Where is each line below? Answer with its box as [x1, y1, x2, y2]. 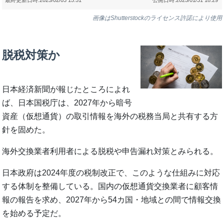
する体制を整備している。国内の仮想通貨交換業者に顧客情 [2, 181, 218, 190]
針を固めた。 [2, 125, 50, 134]
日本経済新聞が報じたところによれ [2, 84, 130, 93]
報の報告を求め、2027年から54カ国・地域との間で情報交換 [2, 195, 221, 204]
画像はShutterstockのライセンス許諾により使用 [92, 14, 222, 22]
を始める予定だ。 [2, 208, 66, 217]
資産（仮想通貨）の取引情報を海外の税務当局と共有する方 [2, 111, 218, 120]
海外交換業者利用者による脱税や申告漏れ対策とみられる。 [2, 146, 218, 155]
